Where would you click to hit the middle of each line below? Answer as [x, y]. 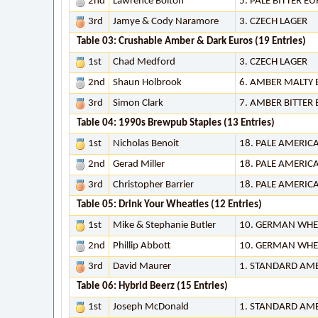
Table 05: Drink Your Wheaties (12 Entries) [169, 205]
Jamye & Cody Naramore [166, 22]
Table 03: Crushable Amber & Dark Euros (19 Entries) [191, 42]
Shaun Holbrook [147, 83]
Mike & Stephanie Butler [164, 225]
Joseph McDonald [151, 307]
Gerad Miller [139, 164]
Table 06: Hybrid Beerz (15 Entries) [152, 286]
